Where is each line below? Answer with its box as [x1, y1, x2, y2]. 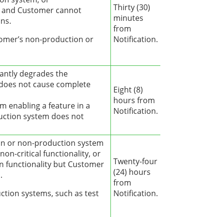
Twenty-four [113, 156, 157, 167]
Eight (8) [113, 84, 143, 95]
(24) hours [113, 167, 151, 178]
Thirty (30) [113, 2, 150, 13]
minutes [113, 13, 143, 24]
